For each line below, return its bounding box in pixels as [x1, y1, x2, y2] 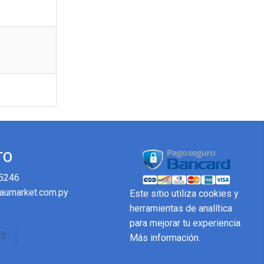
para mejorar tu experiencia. [130, 217, 242, 229]
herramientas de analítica [130, 203, 232, 214]
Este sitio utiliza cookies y [130, 188, 239, 199]
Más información [130, 232, 199, 243]
